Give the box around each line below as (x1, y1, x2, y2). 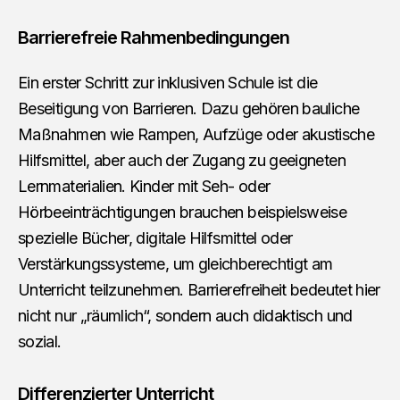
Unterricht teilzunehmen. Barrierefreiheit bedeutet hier (18, 279, 380, 299)
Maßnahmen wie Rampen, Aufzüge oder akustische (18, 124, 375, 144)
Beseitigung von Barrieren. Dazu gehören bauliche (18, 98, 360, 118)
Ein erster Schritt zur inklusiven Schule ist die (18, 72, 318, 92)
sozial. (18, 331, 62, 351)
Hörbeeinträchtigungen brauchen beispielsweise (18, 202, 347, 221)
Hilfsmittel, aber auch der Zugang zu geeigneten (18, 150, 346, 170)
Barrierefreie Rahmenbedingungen (18, 26, 289, 48)
